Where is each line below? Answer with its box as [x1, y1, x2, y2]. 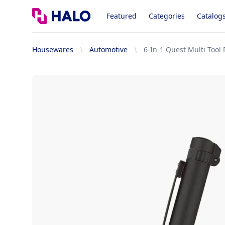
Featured [106, 11, 137, 21]
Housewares [32, 45, 73, 54]
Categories [149, 11, 185, 21]
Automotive [89, 45, 128, 54]
